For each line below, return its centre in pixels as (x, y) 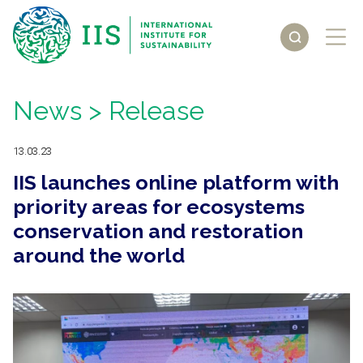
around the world (99, 255)
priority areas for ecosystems (159, 207)
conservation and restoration (158, 231)
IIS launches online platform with (176, 182)
